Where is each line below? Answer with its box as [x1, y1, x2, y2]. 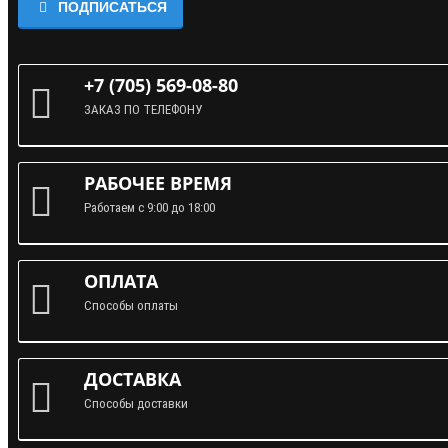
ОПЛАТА [84, 269, 158, 294]
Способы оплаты [84, 298, 178, 314]
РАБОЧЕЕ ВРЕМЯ [84, 171, 232, 196]
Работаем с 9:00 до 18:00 [84, 200, 215, 216]
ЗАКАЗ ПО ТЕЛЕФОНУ [84, 102, 202, 118]
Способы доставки [84, 396, 188, 412]
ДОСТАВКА [84, 367, 181, 392]
